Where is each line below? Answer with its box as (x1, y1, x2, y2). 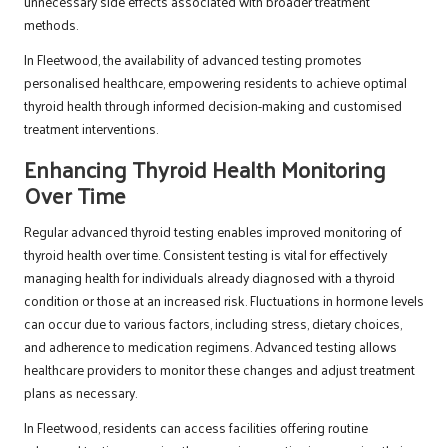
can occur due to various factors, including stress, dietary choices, (24, 311, 402, 337)
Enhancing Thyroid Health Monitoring (24, 148, 386, 190)
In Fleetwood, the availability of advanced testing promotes (24, 47, 362, 73)
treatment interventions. (24, 116, 158, 142)
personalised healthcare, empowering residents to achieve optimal (24, 70, 407, 96)
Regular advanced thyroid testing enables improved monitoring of (24, 219, 402, 245)
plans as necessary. (24, 380, 137, 406)
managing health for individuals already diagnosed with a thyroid (24, 265, 395, 291)
